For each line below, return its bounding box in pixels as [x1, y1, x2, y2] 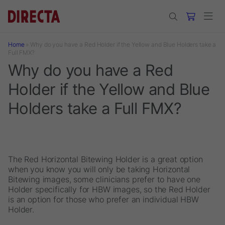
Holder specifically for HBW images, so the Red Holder [8, 184, 210, 194]
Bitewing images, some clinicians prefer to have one [8, 174, 200, 184]
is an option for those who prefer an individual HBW [8, 194, 199, 204]
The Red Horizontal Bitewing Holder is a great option [8, 154, 203, 164]
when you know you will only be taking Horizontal [8, 164, 190, 174]
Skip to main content [4, 4, 80, 14]
